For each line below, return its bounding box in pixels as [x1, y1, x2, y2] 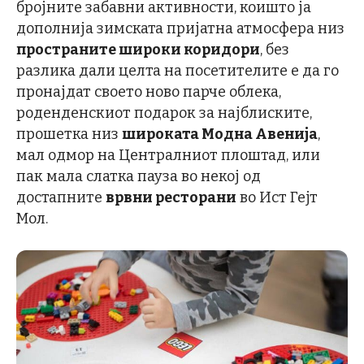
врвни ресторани [106, 188, 236, 206]
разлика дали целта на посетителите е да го [16, 62, 339, 80]
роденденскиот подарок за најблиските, [16, 104, 312, 122]
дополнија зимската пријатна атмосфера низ [16, 19, 344, 37]
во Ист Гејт [236, 188, 318, 206]
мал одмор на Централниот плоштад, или [16, 146, 320, 164]
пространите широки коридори [16, 41, 260, 58]
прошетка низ [16, 125, 122, 143]
